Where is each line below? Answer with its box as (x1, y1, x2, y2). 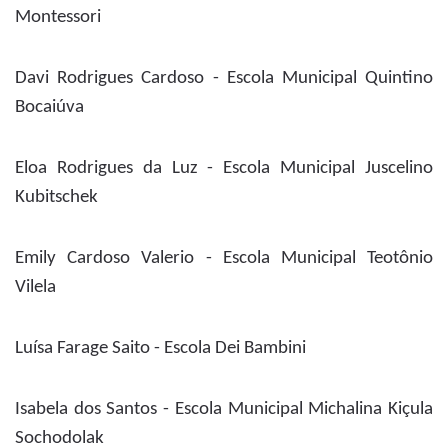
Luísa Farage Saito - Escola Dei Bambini (15, 339, 306, 359)
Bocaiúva (15, 98, 84, 118)
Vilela (15, 278, 56, 298)
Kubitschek (15, 188, 98, 208)
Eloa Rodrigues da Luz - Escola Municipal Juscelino (15, 159, 433, 179)
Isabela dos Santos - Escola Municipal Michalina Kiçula (15, 400, 433, 420)
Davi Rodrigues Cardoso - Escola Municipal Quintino (15, 69, 433, 89)
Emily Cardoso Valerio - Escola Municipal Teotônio (15, 249, 433, 269)
